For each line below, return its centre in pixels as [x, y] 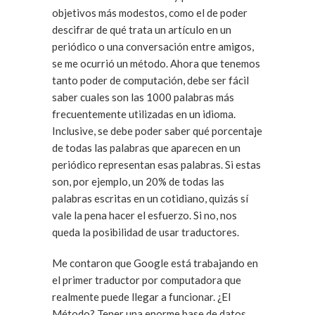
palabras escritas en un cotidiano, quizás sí [150, 198]
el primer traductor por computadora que [147, 280]
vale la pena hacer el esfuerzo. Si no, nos [123, 215]
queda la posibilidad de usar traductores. [146, 232]
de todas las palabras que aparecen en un [146, 148]
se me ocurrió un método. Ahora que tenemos [111, 63]
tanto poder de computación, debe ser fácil [150, 80]
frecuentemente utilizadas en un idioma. [144, 114]
